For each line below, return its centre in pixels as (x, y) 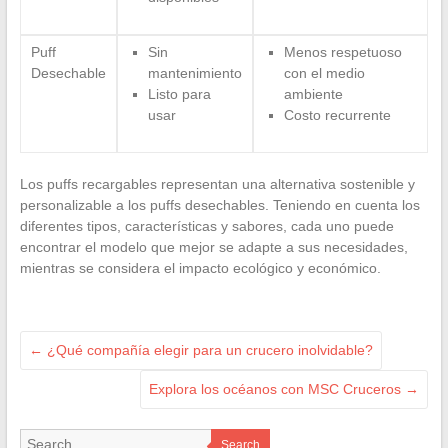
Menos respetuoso (342, 51)
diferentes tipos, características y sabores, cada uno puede (206, 225)
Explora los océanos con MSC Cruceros (277, 388)
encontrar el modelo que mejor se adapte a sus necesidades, (213, 246)
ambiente (313, 93)
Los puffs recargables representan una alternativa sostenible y (217, 183)
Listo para (179, 93)
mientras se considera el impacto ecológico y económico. (200, 267)
